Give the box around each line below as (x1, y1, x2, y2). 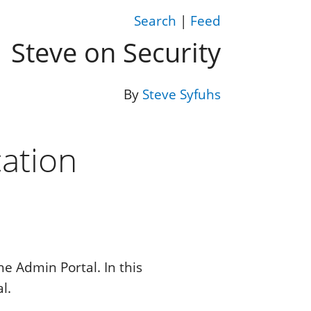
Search (133, 12, 176, 31)
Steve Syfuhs (142, 85, 221, 104)
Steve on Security (10, 34, 221, 71)
